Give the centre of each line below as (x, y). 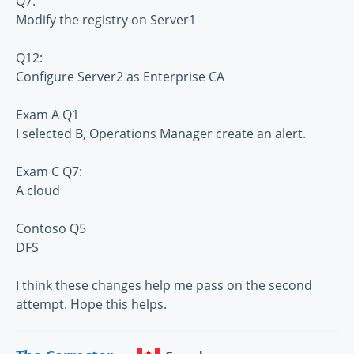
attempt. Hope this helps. (91, 305)
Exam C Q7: (49, 172)
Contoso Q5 (51, 229)
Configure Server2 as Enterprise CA (120, 77)
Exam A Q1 (47, 115)
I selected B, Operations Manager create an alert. (161, 134)
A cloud (38, 191)
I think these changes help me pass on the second (164, 286)
